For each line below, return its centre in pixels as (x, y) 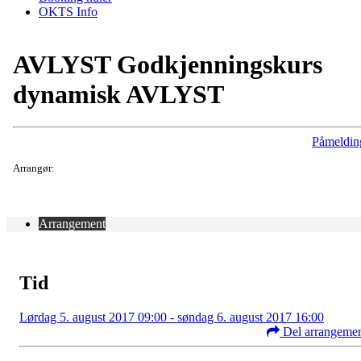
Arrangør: (34, 168)
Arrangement (72, 224)
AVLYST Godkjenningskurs (168, 64)
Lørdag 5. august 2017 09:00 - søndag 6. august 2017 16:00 (172, 317)
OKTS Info (68, 12)
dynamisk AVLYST (118, 94)
